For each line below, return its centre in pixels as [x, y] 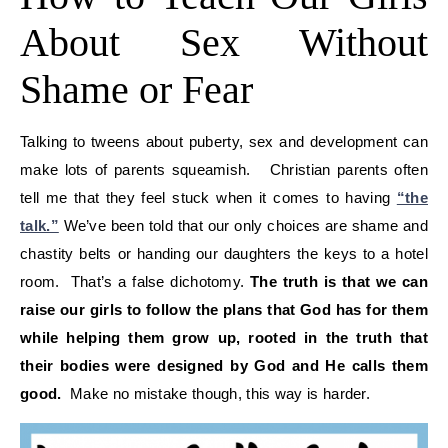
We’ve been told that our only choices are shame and [243, 225]
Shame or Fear [136, 89]
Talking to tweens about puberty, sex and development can [224, 141]
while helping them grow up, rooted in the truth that [224, 337]
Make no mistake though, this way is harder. [220, 393]
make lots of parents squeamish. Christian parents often [224, 169]
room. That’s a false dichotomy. [132, 281]
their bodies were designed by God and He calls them [224, 365]
